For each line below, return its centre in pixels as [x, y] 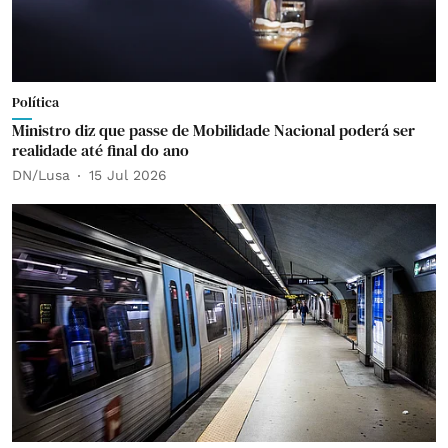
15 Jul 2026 [128, 175]
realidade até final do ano [100, 149]
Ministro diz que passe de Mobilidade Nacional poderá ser [213, 129]
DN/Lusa [41, 175]
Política [35, 101]
